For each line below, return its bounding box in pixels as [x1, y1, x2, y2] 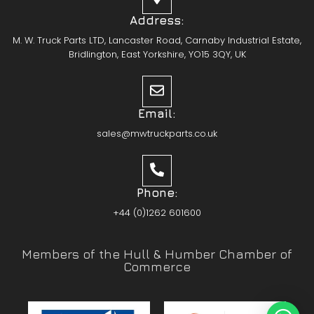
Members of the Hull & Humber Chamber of [22, 246, 292, 261]
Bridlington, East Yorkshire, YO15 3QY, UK [68, 47, 246, 61]
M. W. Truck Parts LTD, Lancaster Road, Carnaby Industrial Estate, [13, 33, 301, 47]
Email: [138, 106, 176, 121]
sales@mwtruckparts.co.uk [97, 126, 217, 140]
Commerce [123, 259, 191, 274]
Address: [130, 13, 184, 27]
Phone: [136, 185, 178, 200]
